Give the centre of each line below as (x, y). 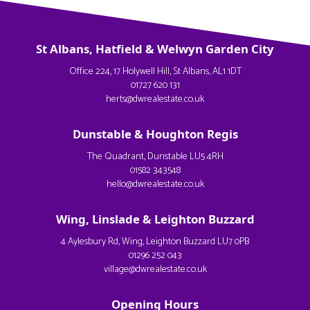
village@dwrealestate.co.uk (155, 270)
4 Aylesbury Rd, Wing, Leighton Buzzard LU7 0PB (155, 242)
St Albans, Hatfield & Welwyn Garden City (155, 49)
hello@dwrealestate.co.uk (155, 184)
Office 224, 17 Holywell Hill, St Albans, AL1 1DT (155, 72)
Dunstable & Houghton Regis (155, 134)
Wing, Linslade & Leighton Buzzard (155, 219)
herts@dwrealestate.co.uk (155, 99)
